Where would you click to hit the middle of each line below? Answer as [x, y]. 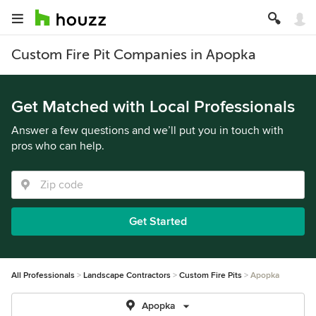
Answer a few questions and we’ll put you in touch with [147, 130]
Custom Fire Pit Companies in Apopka [134, 55]
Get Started [158, 221]
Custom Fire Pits [211, 275]
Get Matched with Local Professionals [153, 107]
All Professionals [43, 275]
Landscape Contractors [127, 275]
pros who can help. [58, 146]
